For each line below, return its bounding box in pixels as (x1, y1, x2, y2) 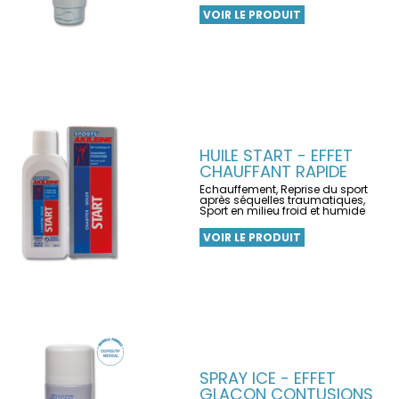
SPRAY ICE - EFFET (199, 367, 336, 389)
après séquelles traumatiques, (199, 192, 365, 208)
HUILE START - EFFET (199, 144, 353, 167)
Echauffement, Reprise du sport (199, 182, 368, 197)
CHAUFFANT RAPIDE (199, 160, 347, 183)
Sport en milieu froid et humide (199, 203, 365, 218)
